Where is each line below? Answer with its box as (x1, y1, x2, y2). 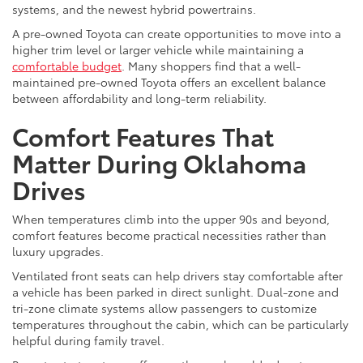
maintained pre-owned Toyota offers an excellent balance (12, 73, 326, 90)
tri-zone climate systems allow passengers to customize (12, 299, 317, 316)
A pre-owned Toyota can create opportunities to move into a (12, 24, 341, 41)
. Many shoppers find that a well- (122, 57, 301, 74)
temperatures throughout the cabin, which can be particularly (12, 315, 348, 332)
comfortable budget (12, 57, 122, 74)
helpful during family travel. (12, 331, 164, 348)
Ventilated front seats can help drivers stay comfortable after (12, 267, 343, 284)
